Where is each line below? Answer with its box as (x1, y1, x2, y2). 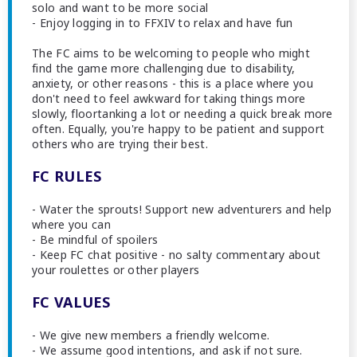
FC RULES (32, 167, 102, 186)
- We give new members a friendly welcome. (32, 328, 270, 343)
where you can (32, 217, 111, 232)
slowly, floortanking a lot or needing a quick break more (32, 106, 333, 121)
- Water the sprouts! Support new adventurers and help (32, 202, 331, 217)
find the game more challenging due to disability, (32, 61, 296, 76)
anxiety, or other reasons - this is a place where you (32, 76, 313, 91)
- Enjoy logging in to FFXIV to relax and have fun (32, 15, 293, 30)
